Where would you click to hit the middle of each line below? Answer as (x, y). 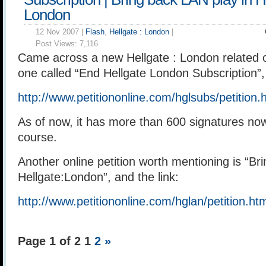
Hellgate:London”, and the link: (98, 177)
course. (37, 137)
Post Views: (58, 44)
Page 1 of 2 (51, 241)
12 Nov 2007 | (61, 32)
